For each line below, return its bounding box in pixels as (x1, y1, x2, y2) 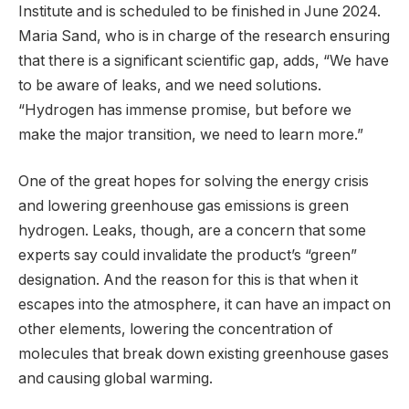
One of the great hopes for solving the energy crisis (18, 173, 369, 191)
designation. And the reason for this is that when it (18, 271, 358, 289)
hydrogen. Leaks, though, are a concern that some (18, 222, 366, 240)
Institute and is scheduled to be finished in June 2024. (18, 2, 381, 20)
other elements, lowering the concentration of (18, 320, 333, 339)
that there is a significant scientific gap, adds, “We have (18, 51, 389, 69)
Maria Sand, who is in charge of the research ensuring (18, 26, 390, 45)
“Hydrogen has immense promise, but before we (18, 100, 351, 119)
